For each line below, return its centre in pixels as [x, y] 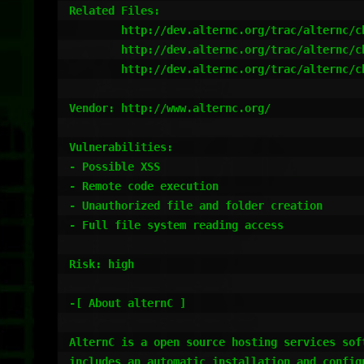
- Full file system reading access [176, 225]
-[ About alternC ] [128, 303]
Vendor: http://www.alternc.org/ [170, 108]
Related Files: [115, 11]
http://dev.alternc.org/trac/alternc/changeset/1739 [95, 69]
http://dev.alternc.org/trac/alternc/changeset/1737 [95, 30]
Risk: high [102, 264]
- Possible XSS [115, 167]
